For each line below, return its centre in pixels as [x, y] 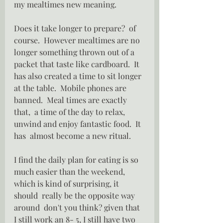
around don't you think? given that [78, 207]
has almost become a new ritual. [72, 136]
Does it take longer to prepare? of [76, 28]
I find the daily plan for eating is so [77, 160]
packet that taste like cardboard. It [78, 64]
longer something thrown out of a [75, 52]
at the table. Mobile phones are [71, 88]
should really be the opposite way [75, 195]
